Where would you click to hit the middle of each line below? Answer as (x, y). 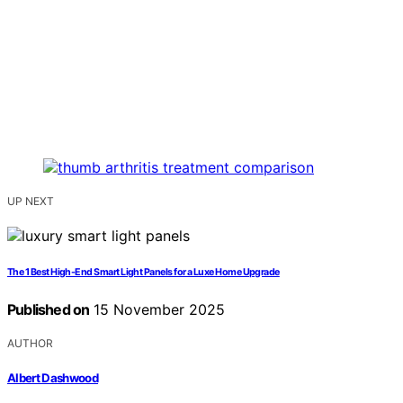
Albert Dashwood (53, 377)
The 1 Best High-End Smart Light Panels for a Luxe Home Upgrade (143, 273)
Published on (49, 310)
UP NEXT (31, 201)
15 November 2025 (157, 310)
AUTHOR (30, 344)
